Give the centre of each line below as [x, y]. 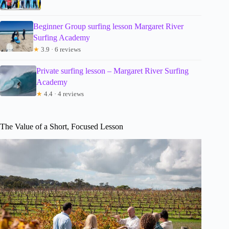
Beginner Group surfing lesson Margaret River [108, 27]
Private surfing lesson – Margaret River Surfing [113, 71]
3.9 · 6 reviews [60, 50]
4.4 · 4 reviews [63, 94]
